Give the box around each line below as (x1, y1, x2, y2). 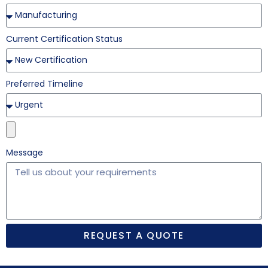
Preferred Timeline (6, 77, 83, 90)
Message (6, 146, 43, 159)
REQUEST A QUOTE (84, 228, 184, 242)
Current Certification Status (6, 32, 123, 45)
